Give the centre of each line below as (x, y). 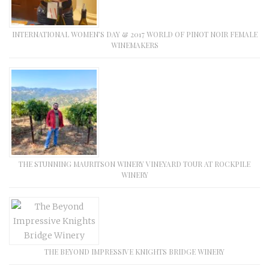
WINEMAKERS (134, 45)
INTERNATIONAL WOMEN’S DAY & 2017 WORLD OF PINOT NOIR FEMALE (134, 35)
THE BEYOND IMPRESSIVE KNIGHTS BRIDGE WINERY (134, 252)
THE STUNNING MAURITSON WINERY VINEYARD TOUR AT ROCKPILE (134, 164)
